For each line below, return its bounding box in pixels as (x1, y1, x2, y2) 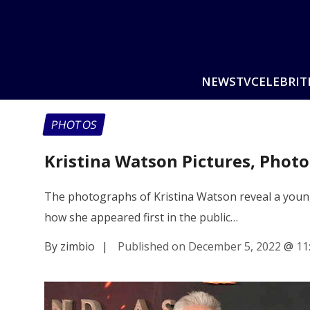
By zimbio (44, 238, 95, 254)
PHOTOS (50, 117, 98, 132)
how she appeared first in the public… (44, 209, 238, 225)
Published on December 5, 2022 (118, 238, 281, 254)
